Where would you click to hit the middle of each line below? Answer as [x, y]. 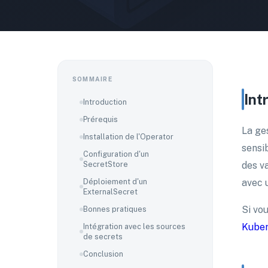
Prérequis [100, 119]
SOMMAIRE [92, 79]
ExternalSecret [110, 192]
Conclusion [103, 254]
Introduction [105, 102]
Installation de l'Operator [128, 137]
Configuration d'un [116, 154]
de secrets [103, 237]
